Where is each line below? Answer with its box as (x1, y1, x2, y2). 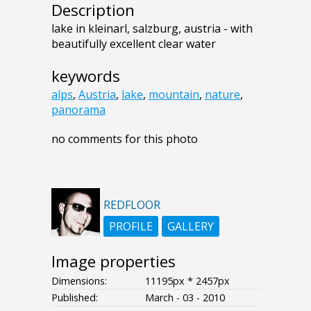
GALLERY (167, 218, 214, 234)
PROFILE (109, 218, 153, 234)
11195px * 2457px (145, 274, 230, 287)
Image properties (51, 250, 176, 272)
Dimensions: (51, 274, 107, 287)
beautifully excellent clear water (51, 35, 216, 51)
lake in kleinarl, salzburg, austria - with (51, 20, 253, 36)
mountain (149, 86, 199, 102)
